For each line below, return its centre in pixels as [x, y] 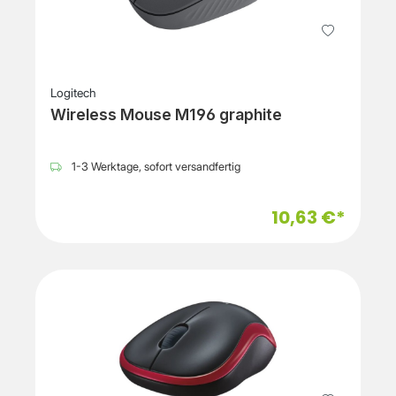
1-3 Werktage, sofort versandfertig [155, 167]
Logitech [73, 93]
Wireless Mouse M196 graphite [166, 115]
